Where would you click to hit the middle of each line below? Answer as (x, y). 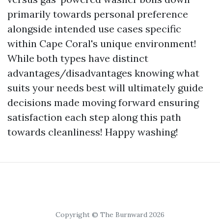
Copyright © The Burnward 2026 (110, 215)
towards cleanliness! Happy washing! (93, 132)
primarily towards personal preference (98, 14)
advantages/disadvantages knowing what (103, 73)
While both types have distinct (78, 58)
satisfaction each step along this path (94, 117)
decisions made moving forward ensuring (103, 102)
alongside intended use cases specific (94, 29)
